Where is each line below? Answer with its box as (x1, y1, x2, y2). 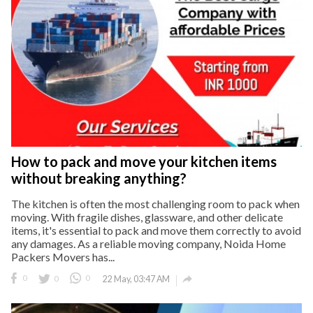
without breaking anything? (11, 169, 187, 187)
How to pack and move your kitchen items (11, 152, 277, 170)
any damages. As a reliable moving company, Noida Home (11, 236, 286, 250)
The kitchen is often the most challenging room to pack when (11, 196, 300, 210)
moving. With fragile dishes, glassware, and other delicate (11, 210, 283, 224)
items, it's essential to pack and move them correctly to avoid (11, 223, 301, 237)
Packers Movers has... (11, 249, 115, 263)
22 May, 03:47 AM (103, 273, 170, 284)
